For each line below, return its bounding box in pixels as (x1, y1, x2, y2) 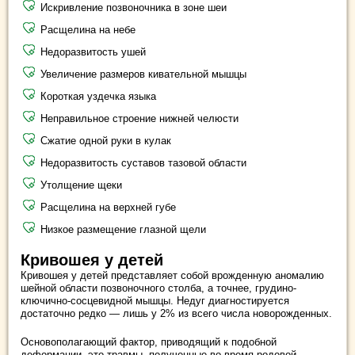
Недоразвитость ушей (40, 46, 146, 58)
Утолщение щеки (40, 179, 122, 191)
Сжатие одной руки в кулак (40, 135, 171, 147)
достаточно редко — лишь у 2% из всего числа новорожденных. (21, 307, 332, 319)
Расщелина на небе (40, 24, 136, 36)
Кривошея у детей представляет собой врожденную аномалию (21, 269, 324, 281)
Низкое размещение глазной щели (40, 223, 206, 235)
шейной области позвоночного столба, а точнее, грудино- (21, 282, 296, 294)
